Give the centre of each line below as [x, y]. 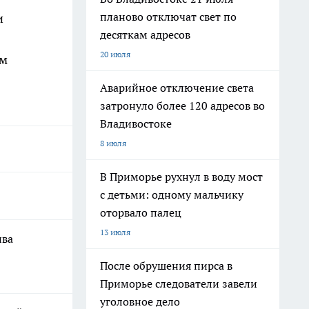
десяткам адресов [145, 34]
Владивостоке [136, 123]
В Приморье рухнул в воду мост [181, 177]
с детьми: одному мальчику [172, 195]
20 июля [115, 54]
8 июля [113, 143]
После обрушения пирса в [166, 266]
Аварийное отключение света [177, 88]
